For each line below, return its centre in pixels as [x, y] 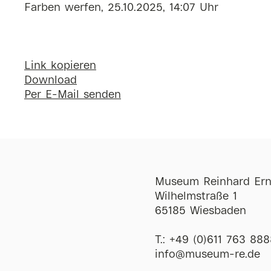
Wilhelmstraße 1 [196, 197]
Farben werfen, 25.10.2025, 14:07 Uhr [121, 8]
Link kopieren [60, 66]
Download [51, 81]
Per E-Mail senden [73, 95]
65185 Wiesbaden [200, 211]
